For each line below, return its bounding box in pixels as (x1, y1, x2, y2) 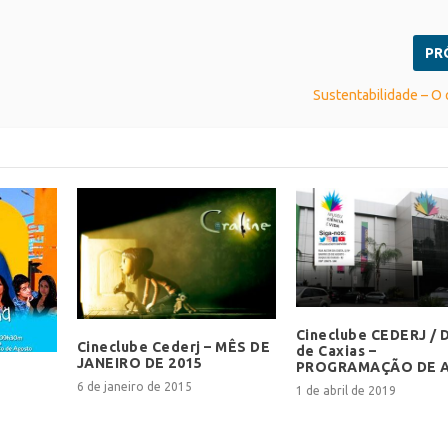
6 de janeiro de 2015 (76, 380, 192, 394)
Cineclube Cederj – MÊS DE (76, 339, 271, 356)
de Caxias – (295, 343, 377, 360)
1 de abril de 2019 (295, 384, 396, 398)
